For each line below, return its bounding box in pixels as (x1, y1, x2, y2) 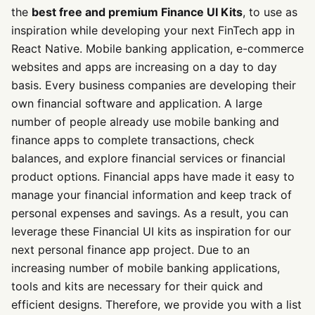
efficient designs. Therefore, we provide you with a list (11, 297, 302, 312)
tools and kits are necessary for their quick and (11, 279, 263, 294)
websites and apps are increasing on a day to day (11, 60, 277, 75)
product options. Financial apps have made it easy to (11, 169, 295, 184)
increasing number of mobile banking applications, (11, 261, 280, 276)
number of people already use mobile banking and (11, 115, 279, 129)
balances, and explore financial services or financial (11, 151, 285, 166)
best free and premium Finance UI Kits (32, 5, 243, 20)
